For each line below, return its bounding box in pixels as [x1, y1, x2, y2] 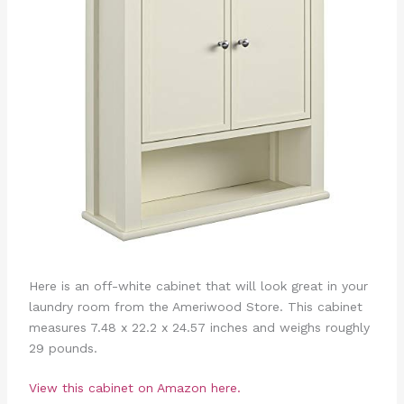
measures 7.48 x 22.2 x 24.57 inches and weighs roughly [28, 319, 370, 335]
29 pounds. [28, 340, 97, 355]
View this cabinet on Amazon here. [28, 380, 241, 395]
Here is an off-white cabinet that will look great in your [28, 278, 368, 293]
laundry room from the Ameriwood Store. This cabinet [28, 298, 363, 314]
